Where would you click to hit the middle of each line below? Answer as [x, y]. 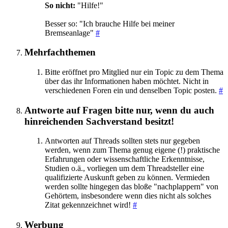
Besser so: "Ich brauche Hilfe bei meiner [110, 23]
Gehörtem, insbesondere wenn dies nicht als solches [128, 196]
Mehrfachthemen [60, 52]
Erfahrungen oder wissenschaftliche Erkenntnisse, [125, 159]
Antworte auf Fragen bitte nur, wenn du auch [119, 110]
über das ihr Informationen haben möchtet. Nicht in [127, 81]
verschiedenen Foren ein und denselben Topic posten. [132, 90]
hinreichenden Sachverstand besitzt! [99, 121]
